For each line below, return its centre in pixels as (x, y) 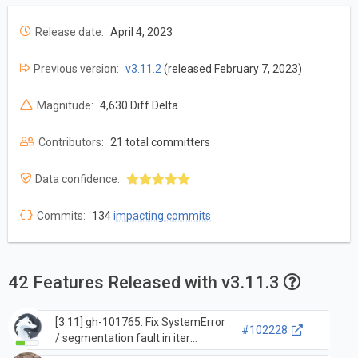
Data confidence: (78, 179)
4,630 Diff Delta (139, 106)
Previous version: (76, 69)
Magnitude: (65, 106)
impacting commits (162, 216)
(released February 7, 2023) (232, 69)
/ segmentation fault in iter (122, 338)
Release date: (70, 32)
